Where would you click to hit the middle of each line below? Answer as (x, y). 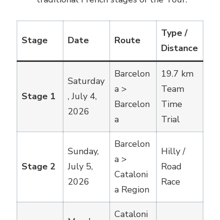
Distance (179, 48)
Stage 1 (39, 96)
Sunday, (83, 151)
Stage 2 (39, 166)
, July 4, (82, 96)
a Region (132, 189)
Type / (174, 33)
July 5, (80, 166)
